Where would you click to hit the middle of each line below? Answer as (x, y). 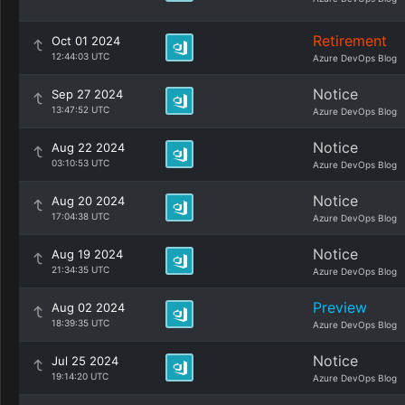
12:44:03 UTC (80, 56)
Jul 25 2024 (85, 361)
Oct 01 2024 (86, 41)
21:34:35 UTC (80, 269)
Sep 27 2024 (87, 94)
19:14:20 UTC (80, 376)
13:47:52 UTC (80, 109)
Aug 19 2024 (87, 254)
